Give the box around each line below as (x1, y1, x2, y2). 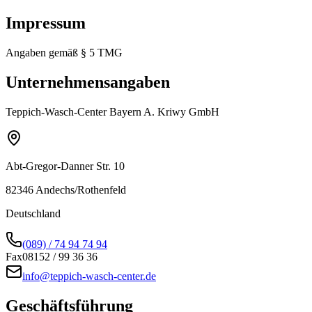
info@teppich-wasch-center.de (22, 270, 156, 282)
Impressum (6, 13, 86, 32)
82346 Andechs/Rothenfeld (6, 183, 126, 196)
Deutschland (6, 207, 61, 219)
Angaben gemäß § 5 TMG (6, 46, 123, 58)
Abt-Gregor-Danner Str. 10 (6, 159, 125, 172)
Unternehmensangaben (6, 72, 170, 91)
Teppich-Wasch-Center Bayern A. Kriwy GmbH (6, 105, 219, 118)
